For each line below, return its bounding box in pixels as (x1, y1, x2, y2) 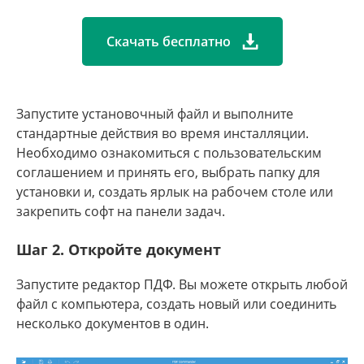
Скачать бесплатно (106, 32, 234, 50)
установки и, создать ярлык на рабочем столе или (16, 183, 333, 201)
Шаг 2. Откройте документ (16, 240, 221, 259)
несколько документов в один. (16, 314, 209, 332)
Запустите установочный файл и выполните (16, 105, 293, 123)
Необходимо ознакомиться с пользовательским (16, 144, 322, 162)
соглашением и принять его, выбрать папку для (16, 163, 320, 181)
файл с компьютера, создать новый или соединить (16, 295, 336, 313)
